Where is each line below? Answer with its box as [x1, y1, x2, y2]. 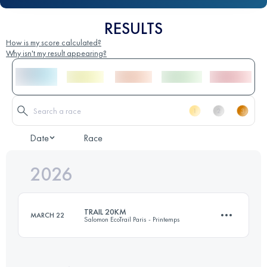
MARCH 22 [30, 210, 64, 221]
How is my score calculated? [6, 37, 101, 48]
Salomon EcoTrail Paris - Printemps [84, 215, 180, 225]
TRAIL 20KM [84, 206, 126, 218]
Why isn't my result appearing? [6, 48, 107, 59]
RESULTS [104, 18, 163, 39]
